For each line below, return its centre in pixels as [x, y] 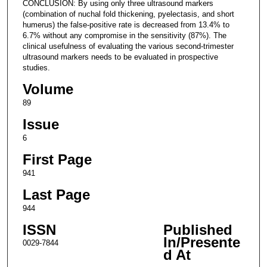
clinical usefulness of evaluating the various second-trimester [128, 46]
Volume [48, 89]
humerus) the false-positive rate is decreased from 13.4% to [126, 24]
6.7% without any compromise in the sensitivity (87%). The [124, 35]
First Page [57, 159]
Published [198, 230]
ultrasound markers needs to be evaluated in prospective [120, 57]
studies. [36, 67]
